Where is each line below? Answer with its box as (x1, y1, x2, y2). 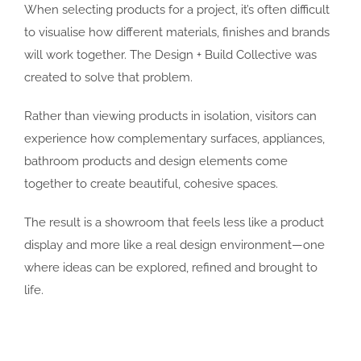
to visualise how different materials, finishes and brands (23, 25, 330, 40)
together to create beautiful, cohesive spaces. (23, 176, 278, 192)
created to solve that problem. (23, 70, 193, 85)
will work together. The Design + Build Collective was (23, 48, 317, 63)
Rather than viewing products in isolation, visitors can (23, 109, 317, 124)
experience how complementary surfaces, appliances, (23, 131, 325, 147)
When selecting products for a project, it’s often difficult (23, 2, 330, 18)
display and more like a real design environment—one (23, 238, 325, 253)
